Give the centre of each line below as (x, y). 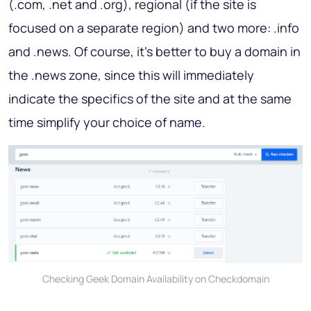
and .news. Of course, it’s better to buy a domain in (154, 51)
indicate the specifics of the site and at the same (150, 98)
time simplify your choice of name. (107, 122)
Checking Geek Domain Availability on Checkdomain (155, 279)
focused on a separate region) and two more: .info (154, 27)
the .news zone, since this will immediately (131, 75)
